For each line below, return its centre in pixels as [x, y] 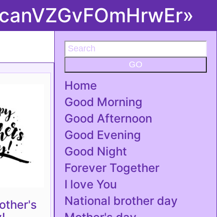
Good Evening [103, 135]
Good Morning [103, 102]
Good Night [96, 151]
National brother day [121, 201]
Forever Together [112, 168]
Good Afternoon [108, 118]
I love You [91, 184]
